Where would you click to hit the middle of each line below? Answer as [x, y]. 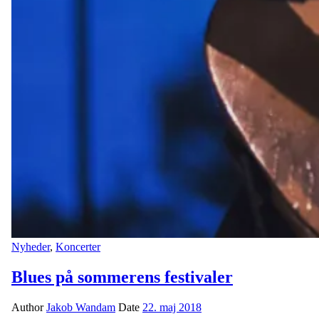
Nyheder [31, 247]
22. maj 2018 [172, 307]
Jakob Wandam [81, 307]
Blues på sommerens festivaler [122, 277]
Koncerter [78, 247]
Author [29, 307]
